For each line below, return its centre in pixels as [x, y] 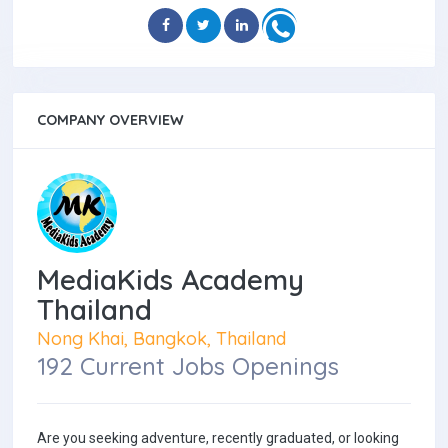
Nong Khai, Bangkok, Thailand [161, 338]
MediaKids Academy [170, 279]
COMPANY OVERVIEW [110, 120]
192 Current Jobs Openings [188, 366]
